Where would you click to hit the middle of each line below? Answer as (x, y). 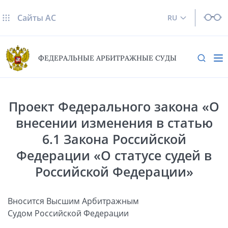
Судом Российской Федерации (68, 213)
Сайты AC (37, 18)
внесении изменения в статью (114, 122)
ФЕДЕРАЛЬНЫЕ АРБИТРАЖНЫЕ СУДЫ (107, 58)
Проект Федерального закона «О (114, 106)
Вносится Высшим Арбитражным (73, 201)
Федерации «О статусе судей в (114, 155)
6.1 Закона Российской (114, 139)
